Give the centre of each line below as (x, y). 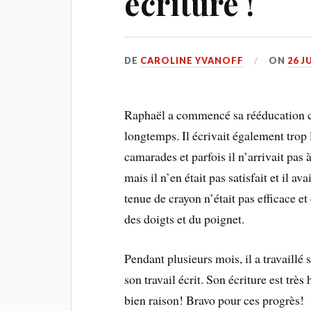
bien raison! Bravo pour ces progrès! (215, 300)
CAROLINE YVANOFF (192, 60)
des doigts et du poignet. (187, 219)
